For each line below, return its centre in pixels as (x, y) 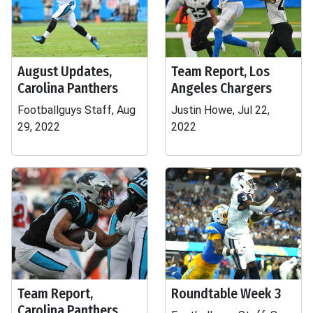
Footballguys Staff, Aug (77, 110)
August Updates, (65, 71)
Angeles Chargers (221, 88)
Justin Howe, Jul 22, (220, 110)
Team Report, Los (220, 71)
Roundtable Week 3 (226, 293)
